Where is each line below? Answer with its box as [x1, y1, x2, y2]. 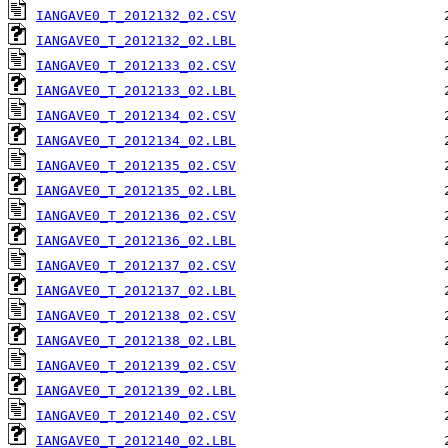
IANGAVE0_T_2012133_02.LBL [36, 83, 236, 99]
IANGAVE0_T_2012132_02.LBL [36, 33, 236, 49]
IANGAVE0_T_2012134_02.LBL [36, 133, 236, 149]
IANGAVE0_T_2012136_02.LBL [36, 233, 236, 249]
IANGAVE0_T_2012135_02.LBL [36, 183, 236, 199]
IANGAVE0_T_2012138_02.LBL [36, 333, 236, 349]
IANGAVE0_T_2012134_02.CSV [36, 108, 236, 124]
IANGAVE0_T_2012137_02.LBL [36, 283, 236, 299]
